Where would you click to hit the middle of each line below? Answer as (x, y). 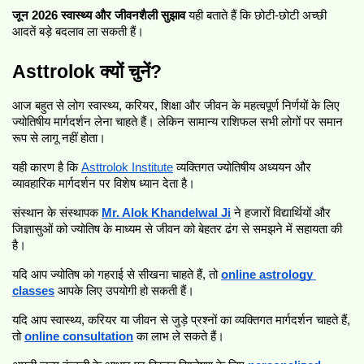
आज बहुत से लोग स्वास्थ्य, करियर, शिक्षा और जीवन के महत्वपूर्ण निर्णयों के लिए (176, 105)
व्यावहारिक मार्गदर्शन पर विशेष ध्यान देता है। (104, 183)
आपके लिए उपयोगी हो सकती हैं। (126, 290)
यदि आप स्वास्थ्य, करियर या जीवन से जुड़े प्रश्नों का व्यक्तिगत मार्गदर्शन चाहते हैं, (181, 320)
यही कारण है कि (47, 167)
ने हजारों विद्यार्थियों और (281, 212)
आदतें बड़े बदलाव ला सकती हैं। (78, 31)
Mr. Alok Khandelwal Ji (166, 212)
